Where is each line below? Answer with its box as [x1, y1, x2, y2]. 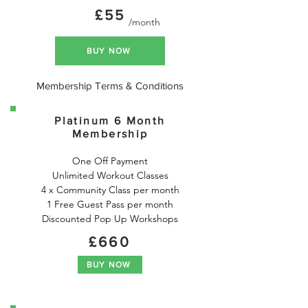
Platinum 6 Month [54, 115, 166, 126]
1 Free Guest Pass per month [47, 198, 173, 210]
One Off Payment [72, 155, 148, 167]
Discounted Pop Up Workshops [42, 212, 178, 225]
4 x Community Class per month [41, 184, 179, 196]
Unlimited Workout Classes [52, 169, 168, 181]
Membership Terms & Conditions [36, 80, 184, 91]
